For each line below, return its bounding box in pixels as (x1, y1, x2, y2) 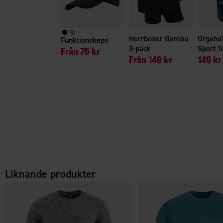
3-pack (129, 43, 151, 54)
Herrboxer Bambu (129, 33, 189, 44)
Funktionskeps (60, 34, 108, 45)
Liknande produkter (5, 167, 96, 181)
